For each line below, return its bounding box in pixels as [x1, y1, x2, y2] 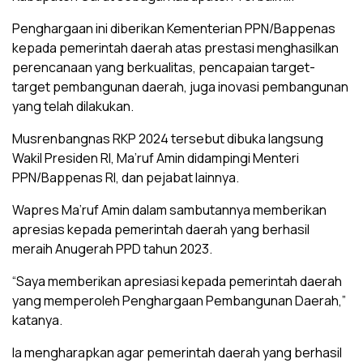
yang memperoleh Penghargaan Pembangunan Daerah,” [12, 292, 346, 310]
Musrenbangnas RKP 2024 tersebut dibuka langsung [12, 130, 323, 147]
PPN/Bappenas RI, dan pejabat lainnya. [12, 169, 239, 186]
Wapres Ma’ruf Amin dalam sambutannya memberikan [12, 201, 327, 219]
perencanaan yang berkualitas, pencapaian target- [12, 58, 315, 76]
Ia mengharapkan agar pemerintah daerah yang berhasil [12, 344, 342, 361]
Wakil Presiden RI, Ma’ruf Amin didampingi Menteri [12, 149, 299, 167]
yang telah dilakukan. [12, 97, 134, 115]
